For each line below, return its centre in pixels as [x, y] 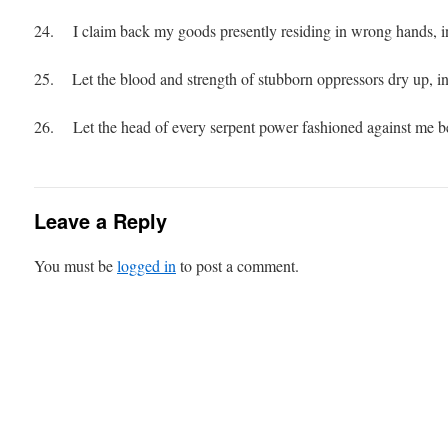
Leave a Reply [100, 220]
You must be [75, 265]
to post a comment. [237, 265]
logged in [146, 265]
